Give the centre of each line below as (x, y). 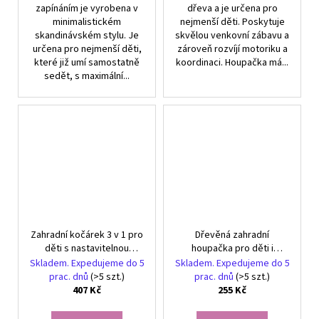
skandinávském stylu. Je (87, 36)
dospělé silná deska (232, 262)
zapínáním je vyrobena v (87, 9)
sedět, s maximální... (87, 77)
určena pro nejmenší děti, (87, 49)
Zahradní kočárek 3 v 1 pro (87, 235)
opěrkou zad (87, 262)
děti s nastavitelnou (87, 249)
